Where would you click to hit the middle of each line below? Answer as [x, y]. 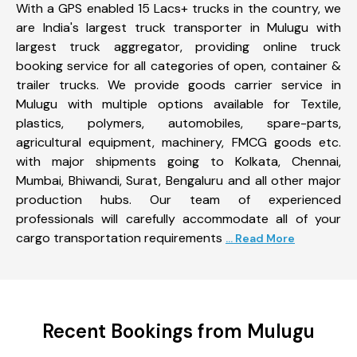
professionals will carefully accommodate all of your [178, 218]
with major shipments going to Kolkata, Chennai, [178, 161]
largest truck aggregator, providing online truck [178, 46]
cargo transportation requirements [119, 237]
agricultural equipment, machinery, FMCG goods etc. [178, 142]
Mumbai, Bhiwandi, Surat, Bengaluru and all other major [178, 180]
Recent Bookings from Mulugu [178, 331]
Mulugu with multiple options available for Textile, [178, 104]
